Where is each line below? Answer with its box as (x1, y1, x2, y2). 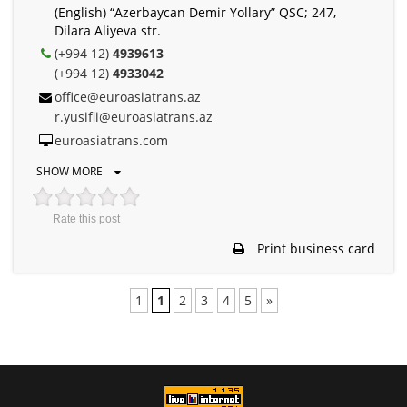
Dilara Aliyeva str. (55, 21, 161, 39)
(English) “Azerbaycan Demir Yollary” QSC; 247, (55, 3, 336, 21)
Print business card (253, 239, 375, 257)
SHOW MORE (36, 163, 105, 179)
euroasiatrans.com (55, 131, 168, 149)
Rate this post (53, 212, 120, 225)
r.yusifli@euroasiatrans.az (55, 107, 213, 125)
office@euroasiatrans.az (55, 87, 201, 105)
